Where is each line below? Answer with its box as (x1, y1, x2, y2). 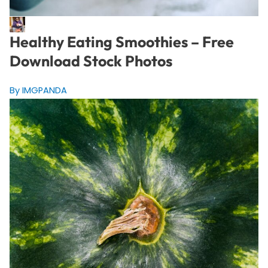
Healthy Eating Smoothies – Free (9, 32, 234, 51)
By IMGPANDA (9, 84, 67, 96)
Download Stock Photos (9, 51, 172, 71)
